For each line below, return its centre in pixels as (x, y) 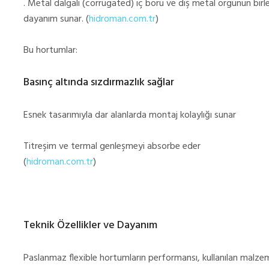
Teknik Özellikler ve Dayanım (90, 226)
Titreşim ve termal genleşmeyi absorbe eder (112, 147)
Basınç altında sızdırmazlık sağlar (99, 83)
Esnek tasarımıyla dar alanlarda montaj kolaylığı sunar (130, 116)
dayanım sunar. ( (56, 20)
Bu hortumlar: (50, 51)
